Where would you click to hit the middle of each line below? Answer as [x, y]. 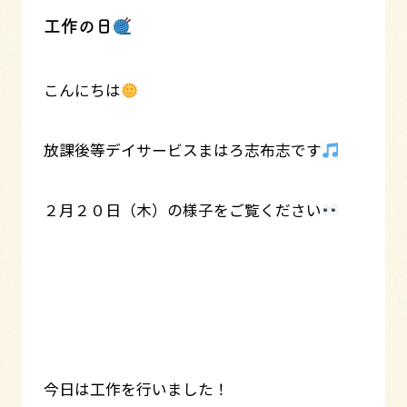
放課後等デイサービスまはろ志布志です [182, 149]
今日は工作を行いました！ [136, 389]
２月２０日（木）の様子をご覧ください [182, 209]
